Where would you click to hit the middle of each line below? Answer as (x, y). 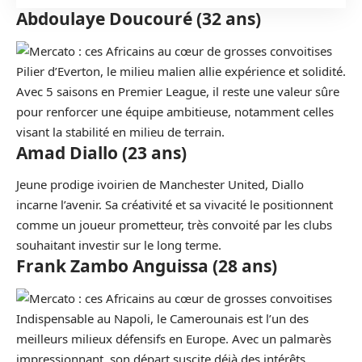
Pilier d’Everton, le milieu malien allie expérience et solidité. (181, 71)
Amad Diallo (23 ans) (101, 152)
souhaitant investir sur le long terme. (119, 245)
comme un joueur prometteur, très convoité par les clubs (174, 225)
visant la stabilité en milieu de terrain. (120, 131)
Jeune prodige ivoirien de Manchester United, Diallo (160, 184)
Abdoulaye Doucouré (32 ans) (139, 19)
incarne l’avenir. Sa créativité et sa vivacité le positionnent (175, 204)
